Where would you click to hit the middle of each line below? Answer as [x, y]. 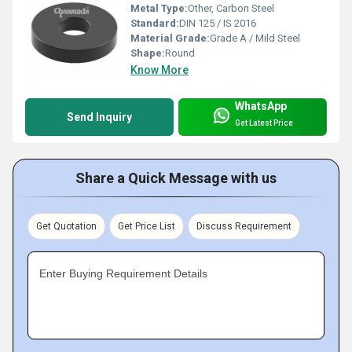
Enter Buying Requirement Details [123, 273]
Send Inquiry [99, 117]
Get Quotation [66, 226]
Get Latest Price [264, 123]
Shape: [148, 53]
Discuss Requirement [244, 226]
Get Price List [147, 226]
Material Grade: [170, 38]
